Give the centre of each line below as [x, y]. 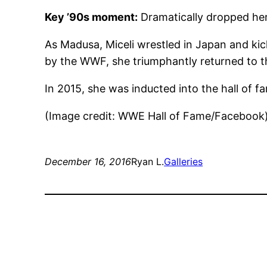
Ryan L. [148, 162]
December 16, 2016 [88, 162]
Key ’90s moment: [91, 17]
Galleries [184, 162]
